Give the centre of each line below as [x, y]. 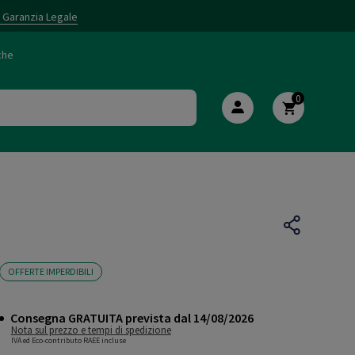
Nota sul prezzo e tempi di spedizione [91, 330]
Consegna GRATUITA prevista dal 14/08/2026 [132, 318]
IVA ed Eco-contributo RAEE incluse [68, 340]
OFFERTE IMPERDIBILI [50, 271]
